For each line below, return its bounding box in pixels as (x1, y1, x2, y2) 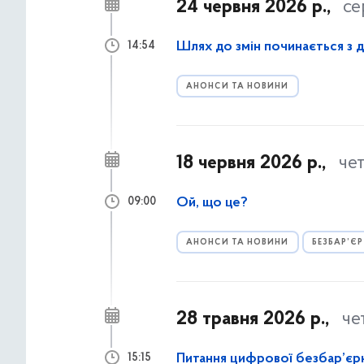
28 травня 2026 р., (176, 310, 329, 329)
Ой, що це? (176, 196, 248, 210)
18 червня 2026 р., (176, 154, 326, 173)
